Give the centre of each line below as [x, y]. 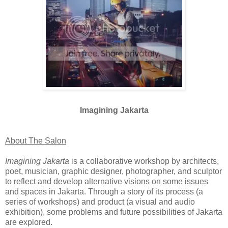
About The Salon [36, 140]
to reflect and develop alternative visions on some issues [107, 181]
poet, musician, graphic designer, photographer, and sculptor [113, 171]
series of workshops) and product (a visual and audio [100, 202]
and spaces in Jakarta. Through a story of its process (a [104, 191]
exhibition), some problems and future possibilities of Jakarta [114, 212]
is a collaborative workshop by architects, [144, 161]
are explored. [29, 222]
